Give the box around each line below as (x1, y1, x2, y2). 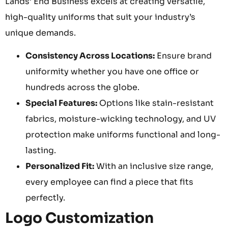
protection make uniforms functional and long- (25, 129, 220, 140)
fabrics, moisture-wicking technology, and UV (25, 113, 216, 125)
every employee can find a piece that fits (25, 177, 193, 188)
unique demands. (5, 27, 76, 38)
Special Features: (25, 98, 97, 109)
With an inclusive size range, (94, 161, 213, 172)
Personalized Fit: (25, 161, 94, 172)
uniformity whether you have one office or (25, 66, 199, 77)
